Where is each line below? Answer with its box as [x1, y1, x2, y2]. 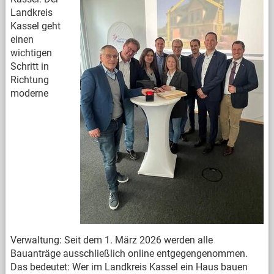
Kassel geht [10, 20, 61, 32]
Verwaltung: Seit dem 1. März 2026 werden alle [10, 234, 213, 246]
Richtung [10, 74, 49, 86]
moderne [10, 87, 48, 99]
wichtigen [10, 47, 52, 59]
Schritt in [10, 61, 49, 72]
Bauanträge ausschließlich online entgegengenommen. [10, 248, 248, 259]
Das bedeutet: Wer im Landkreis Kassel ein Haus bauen [10, 261, 248, 273]
